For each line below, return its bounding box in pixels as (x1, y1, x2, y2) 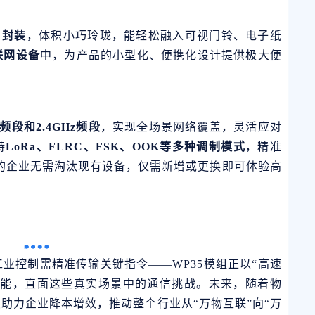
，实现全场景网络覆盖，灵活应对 (100, 120, 282, 133)
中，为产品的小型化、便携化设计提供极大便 (39, 49, 282, 61)
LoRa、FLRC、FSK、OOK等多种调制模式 (6, 140, 245, 153)
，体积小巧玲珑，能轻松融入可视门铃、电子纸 (26, 29, 282, 41)
